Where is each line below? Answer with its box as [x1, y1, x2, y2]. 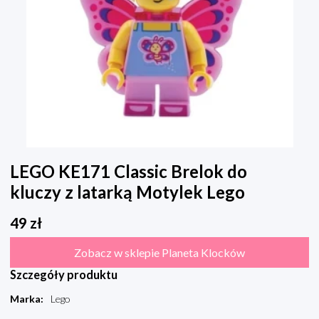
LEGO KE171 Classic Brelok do [10, 161, 247, 182]
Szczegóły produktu [10, 268, 117, 282]
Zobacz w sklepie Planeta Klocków [74, 246, 245, 260]
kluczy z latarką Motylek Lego [10, 182, 245, 203]
